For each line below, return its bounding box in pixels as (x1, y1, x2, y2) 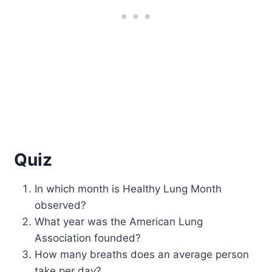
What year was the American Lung (35, 215, 203, 228)
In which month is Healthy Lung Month (35, 182, 222, 195)
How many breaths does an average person (35, 248, 250, 260)
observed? (35, 199, 87, 211)
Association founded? (35, 231, 141, 244)
